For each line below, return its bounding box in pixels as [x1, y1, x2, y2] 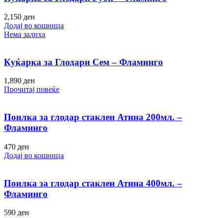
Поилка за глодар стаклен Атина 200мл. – [4, 112, 182, 123]
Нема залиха [4, 30, 45, 38]
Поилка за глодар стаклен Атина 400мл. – [4, 178, 182, 188]
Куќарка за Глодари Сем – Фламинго [4, 56, 163, 67]
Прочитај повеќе [4, 85, 59, 94]
